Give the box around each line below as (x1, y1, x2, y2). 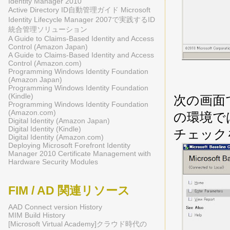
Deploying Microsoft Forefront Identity (8, 141, 130, 150)
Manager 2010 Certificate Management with (8, 149, 151, 158)
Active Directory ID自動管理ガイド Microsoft (8, 6, 150, 14)
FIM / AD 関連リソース (8, 184, 130, 198)
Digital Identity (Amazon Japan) (8, 117, 110, 125)
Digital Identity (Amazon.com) (8, 133, 104, 142)
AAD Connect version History (8, 203, 102, 211)
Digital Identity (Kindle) (8, 125, 81, 133)
